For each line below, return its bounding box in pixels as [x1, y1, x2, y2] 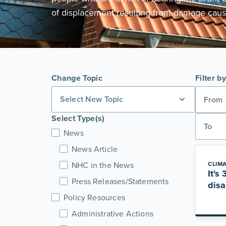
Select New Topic [60, 93, 124, 105]
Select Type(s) [51, 112, 105, 124]
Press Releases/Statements [72, 176, 169, 187]
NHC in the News [72, 159, 134, 171]
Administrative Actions [72, 208, 153, 219]
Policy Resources [64, 192, 125, 203]
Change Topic [51, 72, 102, 84]
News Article [72, 143, 118, 154]
